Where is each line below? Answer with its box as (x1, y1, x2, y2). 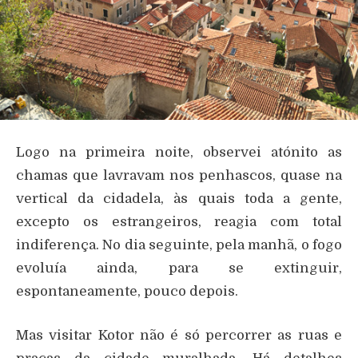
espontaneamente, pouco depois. (16, 283, 238, 299)
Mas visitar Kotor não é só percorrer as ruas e (16, 327, 342, 343)
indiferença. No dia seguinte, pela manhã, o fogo (16, 237, 342, 253)
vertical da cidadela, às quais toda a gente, (16, 190, 342, 206)
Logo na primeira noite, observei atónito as (16, 144, 342, 160)
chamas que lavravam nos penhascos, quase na (16, 167, 342, 183)
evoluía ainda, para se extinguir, (16, 260, 342, 276)
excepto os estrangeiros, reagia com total (16, 213, 342, 229)
